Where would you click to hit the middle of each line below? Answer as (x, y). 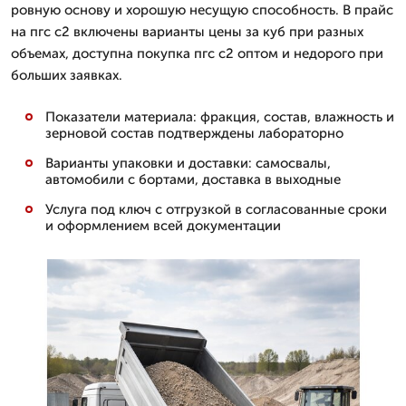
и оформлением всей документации (163, 226)
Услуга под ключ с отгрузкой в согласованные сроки (216, 209)
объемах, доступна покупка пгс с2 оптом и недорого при (197, 53)
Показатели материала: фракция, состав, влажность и (220, 117)
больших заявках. (67, 75)
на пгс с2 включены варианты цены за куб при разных (187, 32)
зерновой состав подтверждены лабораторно (194, 133)
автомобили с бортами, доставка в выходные (193, 179)
